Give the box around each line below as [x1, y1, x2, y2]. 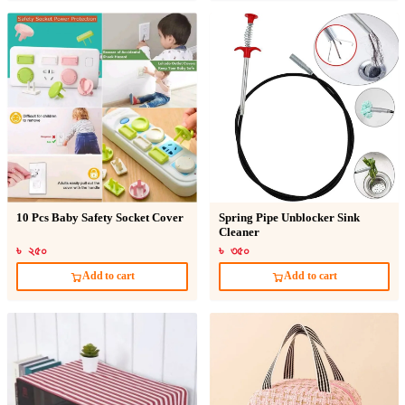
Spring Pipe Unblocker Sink [218, 211, 360, 224]
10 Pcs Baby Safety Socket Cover [16, 211, 184, 224]
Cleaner [218, 225, 259, 239]
